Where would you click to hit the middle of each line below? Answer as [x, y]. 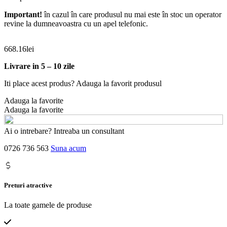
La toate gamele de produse [48, 205]
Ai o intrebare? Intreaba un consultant [64, 131]
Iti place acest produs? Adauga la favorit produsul [83, 83]
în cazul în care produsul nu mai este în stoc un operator [132, 14]
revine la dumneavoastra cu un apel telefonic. [76, 23]
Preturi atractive [28, 185]
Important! [23, 14]
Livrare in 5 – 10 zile [39, 66]
